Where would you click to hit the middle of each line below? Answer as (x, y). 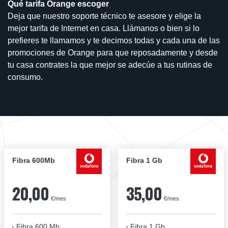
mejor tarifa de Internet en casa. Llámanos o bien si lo (104, 28)
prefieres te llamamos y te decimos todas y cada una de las (114, 40)
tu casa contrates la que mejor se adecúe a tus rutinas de (110, 65)
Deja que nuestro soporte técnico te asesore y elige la (104, 16)
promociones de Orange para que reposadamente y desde (113, 52)
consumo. (25, 77)
